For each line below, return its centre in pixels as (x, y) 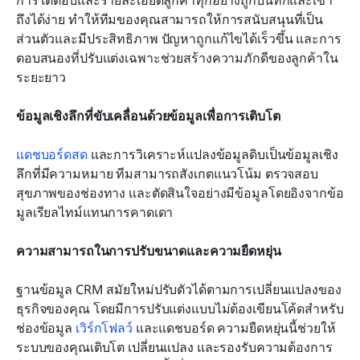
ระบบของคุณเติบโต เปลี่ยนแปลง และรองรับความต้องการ (174, 348)
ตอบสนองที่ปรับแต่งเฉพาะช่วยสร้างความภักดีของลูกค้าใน (177, 58)
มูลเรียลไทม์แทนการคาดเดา (95, 213)
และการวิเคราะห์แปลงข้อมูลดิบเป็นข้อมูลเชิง (213, 155)
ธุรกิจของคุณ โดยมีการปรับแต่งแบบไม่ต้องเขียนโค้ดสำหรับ (180, 309)
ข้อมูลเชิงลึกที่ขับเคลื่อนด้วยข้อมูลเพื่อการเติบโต (148, 116)
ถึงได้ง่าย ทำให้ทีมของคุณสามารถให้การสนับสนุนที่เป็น (170, 20)
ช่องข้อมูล (46, 328)
